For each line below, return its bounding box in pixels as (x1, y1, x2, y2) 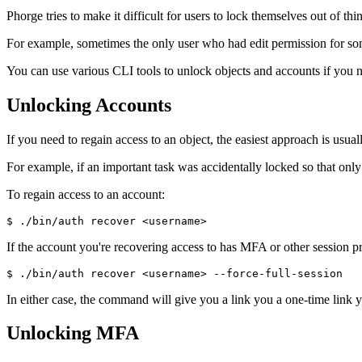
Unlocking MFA (6, 322, 139, 344)
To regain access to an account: (6, 187, 165, 201)
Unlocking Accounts (6, 94, 171, 116)
